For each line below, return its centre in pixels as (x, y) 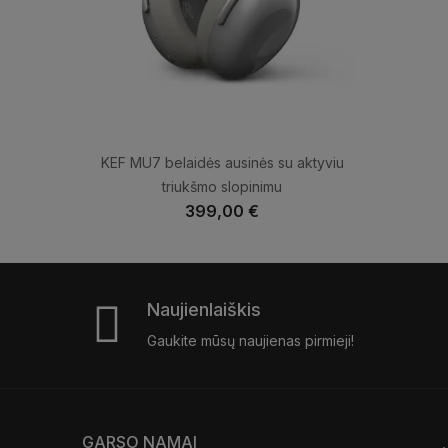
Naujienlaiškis (204, 309)
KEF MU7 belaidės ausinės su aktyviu (222, 162)
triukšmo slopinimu (222, 186)
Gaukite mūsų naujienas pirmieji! (250, 340)
